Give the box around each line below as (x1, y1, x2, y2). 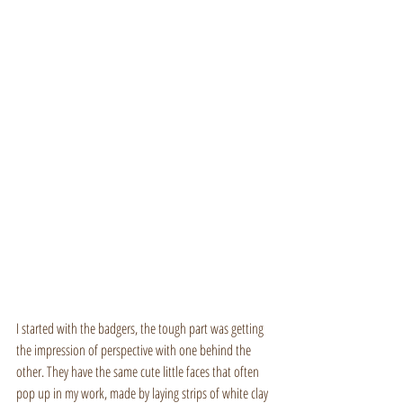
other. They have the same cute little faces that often (16, 361, 262, 381)
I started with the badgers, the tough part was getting (16, 318, 266, 338)
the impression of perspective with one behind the (16, 339, 254, 360)
